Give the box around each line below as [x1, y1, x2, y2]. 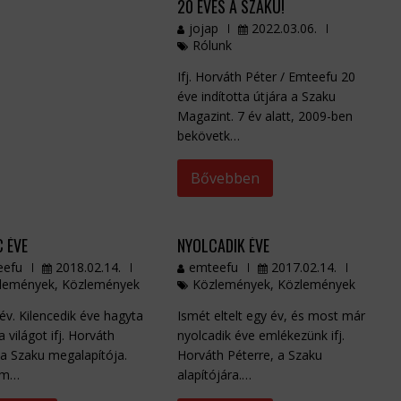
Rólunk [192, 37, 233, 55]
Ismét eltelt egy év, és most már [177, 307, 366, 325]
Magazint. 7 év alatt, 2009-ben [177, 107, 354, 125]
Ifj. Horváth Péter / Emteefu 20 [177, 68, 356, 86]
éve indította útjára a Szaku [177, 88, 337, 106]
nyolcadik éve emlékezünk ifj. [177, 327, 346, 345]
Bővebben [191, 168, 260, 189]
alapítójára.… [177, 366, 252, 384]
